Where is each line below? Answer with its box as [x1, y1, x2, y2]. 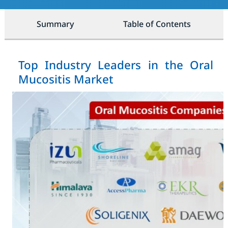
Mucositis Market [18, 71, 113, 87]
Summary [37, 18, 74, 30]
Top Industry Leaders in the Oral [18, 57, 214, 73]
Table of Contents [123, 18, 191, 30]
